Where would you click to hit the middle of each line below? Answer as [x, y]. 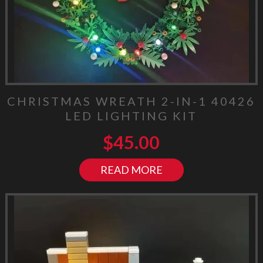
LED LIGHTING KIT [131, 115]
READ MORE [131, 169]
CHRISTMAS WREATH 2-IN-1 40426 [131, 101]
